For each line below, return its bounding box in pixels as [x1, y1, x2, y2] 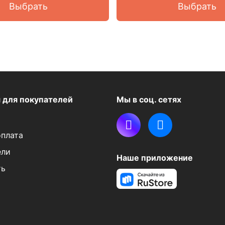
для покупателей [2, 94, 73, 104]
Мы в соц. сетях [116, 94, 181, 104]
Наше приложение [116, 153, 193, 163]
